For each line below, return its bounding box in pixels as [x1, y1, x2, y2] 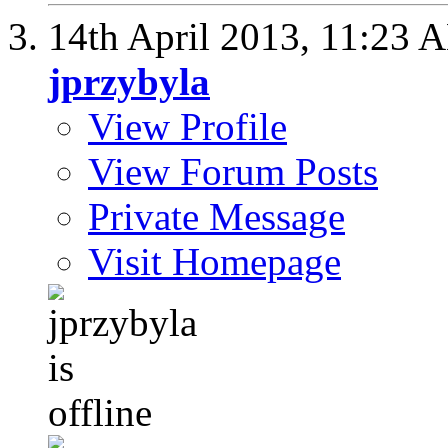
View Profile [88, 105, 287, 148]
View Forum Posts [88, 150, 378, 193]
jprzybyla [48, 60, 210, 103]
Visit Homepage [88, 240, 341, 283]
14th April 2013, [48, 15, 320, 58]
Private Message [88, 195, 345, 238]
